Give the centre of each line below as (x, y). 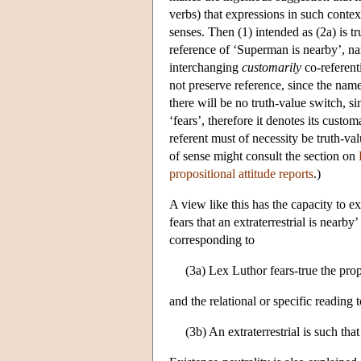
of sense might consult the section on (264, 156)
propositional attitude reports (241, 173)
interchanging (205, 67)
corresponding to (212, 239)
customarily (272, 67)
